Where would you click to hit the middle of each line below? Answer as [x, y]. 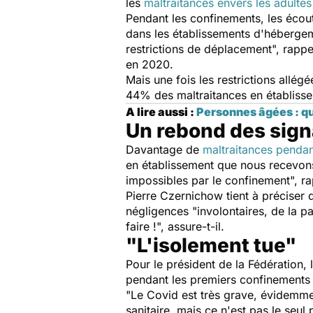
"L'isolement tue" [211, 245]
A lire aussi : [161, 112]
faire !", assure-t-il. [175, 226]
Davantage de [164, 150]
